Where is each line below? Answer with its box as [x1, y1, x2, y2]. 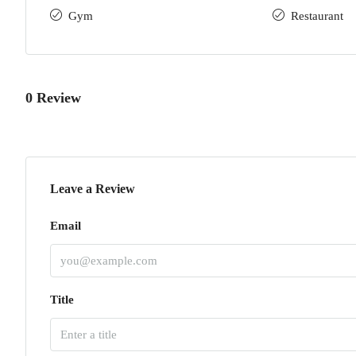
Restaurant [291, 10, 343, 22]
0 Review [25, 89, 81, 106]
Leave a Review [50, 182, 135, 195]
